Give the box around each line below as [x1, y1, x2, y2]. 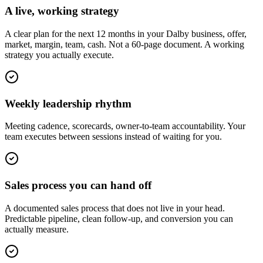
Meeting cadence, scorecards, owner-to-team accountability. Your [5, 121, 245, 131]
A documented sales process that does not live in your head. [5, 203, 225, 213]
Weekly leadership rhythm [5, 97, 131, 110]
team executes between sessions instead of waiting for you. [5, 131, 222, 142]
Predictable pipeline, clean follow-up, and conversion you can [5, 213, 233, 224]
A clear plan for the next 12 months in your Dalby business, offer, [5, 28, 247, 39]
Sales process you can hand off [5, 179, 151, 192]
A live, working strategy [5, 5, 119, 18]
